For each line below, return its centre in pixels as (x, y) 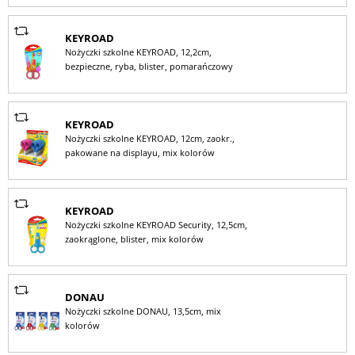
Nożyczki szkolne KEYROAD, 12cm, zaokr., (149, 138)
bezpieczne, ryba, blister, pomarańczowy (149, 66)
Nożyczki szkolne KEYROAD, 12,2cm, (138, 52)
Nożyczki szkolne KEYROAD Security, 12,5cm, (156, 225)
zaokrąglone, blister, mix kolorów (134, 239)
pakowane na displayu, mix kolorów (139, 153)
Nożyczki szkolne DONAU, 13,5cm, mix (143, 311)
